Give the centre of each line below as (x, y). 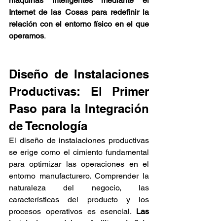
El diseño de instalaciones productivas (79, 141)
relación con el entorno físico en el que (79, 24)
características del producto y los (79, 200)
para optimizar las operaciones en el (79, 164)
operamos (26, 36)
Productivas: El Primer (79, 92)
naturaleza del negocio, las (79, 188)
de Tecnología (48, 126)
